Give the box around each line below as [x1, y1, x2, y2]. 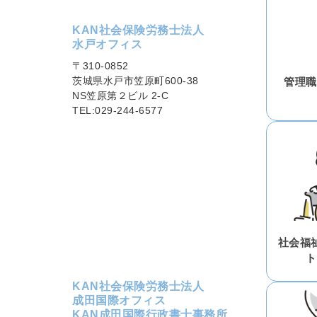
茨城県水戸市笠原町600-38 [72, 74, 199, 86]
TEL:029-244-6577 [72, 104, 163, 116]
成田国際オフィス [72, 294, 166, 306]
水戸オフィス [72, 38, 143, 50]
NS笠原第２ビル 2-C [72, 89, 169, 101]
